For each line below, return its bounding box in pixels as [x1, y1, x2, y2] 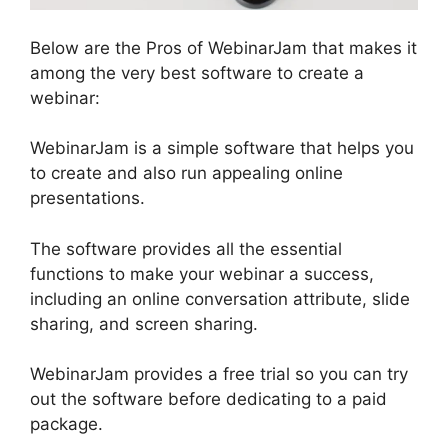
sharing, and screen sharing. [30, 313, 258, 334]
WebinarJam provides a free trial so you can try [30, 364, 408, 385]
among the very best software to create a [30, 62, 364, 83]
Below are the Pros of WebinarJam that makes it [30, 37, 417, 58]
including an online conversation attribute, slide [30, 288, 410, 309]
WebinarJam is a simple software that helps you [30, 138, 414, 159]
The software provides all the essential [30, 238, 342, 259]
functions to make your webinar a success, [30, 263, 374, 284]
